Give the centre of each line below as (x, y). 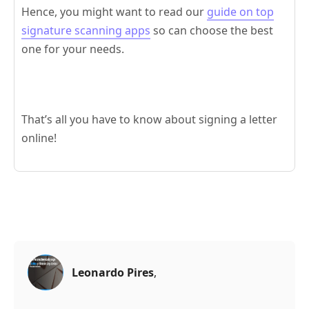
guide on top (240, 12)
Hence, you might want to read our (114, 12)
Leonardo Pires (113, 273)
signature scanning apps (86, 31)
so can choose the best (212, 31)
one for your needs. (73, 49)
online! (39, 138)
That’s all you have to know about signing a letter (149, 120)
